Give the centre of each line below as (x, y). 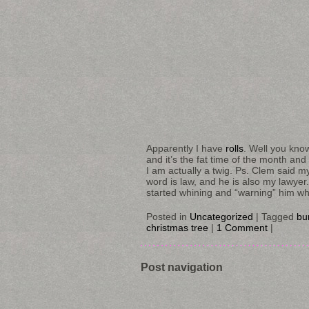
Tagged (279, 216)
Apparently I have (186, 148)
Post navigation (182, 267)
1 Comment (242, 227)
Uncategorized (221, 216)
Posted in (168, 216)
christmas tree (177, 227)
